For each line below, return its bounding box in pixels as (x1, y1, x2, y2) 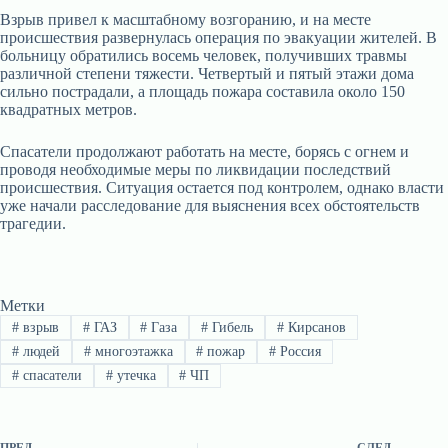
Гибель (208, 319, 254, 335)
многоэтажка (90, 343, 173, 359)
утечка (112, 368, 156, 384)
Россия (276, 343, 322, 359)
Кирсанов (284, 319, 347, 335)
